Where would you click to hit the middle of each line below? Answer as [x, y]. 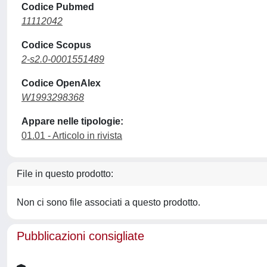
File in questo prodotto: [65, 174]
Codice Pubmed [58, 7]
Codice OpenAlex [61, 83]
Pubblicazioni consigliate [80, 236]
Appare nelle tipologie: [72, 121]
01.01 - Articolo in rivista [72, 136]
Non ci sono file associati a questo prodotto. [108, 202]
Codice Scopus [56, 45]
